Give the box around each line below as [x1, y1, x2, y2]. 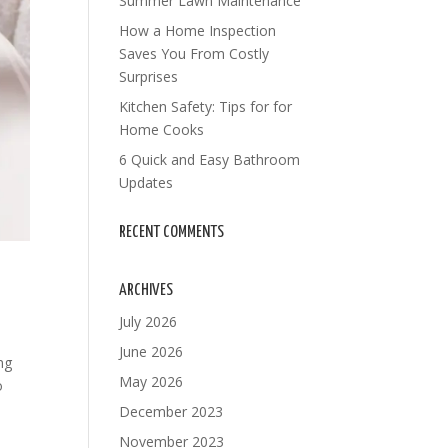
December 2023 [119, 402, 224, 421]
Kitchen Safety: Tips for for [119, 97, 293, 116]
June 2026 [119, 342, 184, 361]
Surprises [119, 67, 179, 86]
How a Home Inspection [119, 21, 277, 40]
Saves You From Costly [119, 44, 270, 63]
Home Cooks [119, 120, 205, 139]
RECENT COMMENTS [119, 224, 225, 241]
